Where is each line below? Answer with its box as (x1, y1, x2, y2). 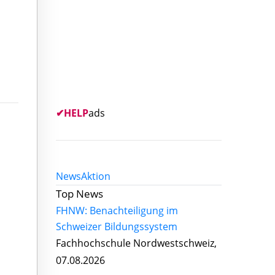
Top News (56, 187, 103, 201)
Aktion (81, 169, 110, 183)
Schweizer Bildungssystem (56, 220, 177, 233)
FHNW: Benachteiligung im (56, 204, 178, 217)
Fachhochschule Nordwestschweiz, (56, 236, 217, 250)
